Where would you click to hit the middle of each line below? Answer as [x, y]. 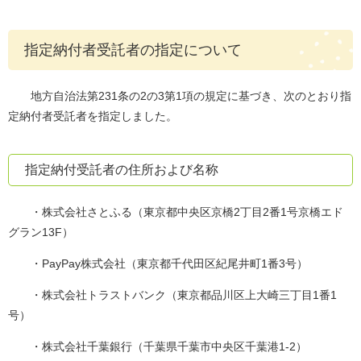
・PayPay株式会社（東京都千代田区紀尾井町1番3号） [158, 264]
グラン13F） [41, 232]
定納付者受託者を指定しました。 [93, 116]
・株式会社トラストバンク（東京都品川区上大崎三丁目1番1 [172, 295]
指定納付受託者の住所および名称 [122, 170]
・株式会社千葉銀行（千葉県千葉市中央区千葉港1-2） [158, 347]
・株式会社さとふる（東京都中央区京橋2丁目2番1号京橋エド [176, 212]
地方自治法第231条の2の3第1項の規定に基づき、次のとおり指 [180, 96]
